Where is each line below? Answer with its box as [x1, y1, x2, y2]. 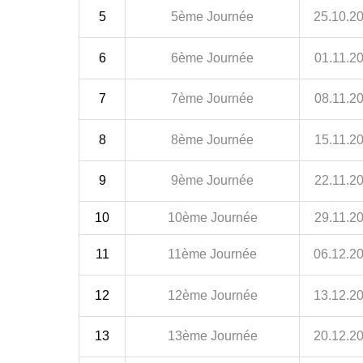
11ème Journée [168, 246, 257, 261]
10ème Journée [167, 210, 258, 224]
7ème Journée [171, 91, 254, 105]
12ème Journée [167, 288, 258, 302]
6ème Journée [171, 50, 254, 65]
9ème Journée [171, 173, 254, 187]
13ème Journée [167, 328, 258, 343]
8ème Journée [171, 132, 254, 147]
